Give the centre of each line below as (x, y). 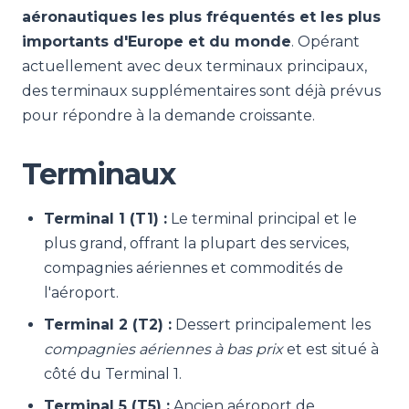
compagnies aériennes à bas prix (163, 349)
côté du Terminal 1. (113, 374)
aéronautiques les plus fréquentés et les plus (201, 17)
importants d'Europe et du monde (157, 42)
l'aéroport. (81, 293)
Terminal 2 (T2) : (108, 325)
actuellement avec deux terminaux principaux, (194, 66)
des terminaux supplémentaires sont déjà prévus (201, 91)
